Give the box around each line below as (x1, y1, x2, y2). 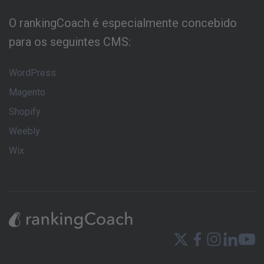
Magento (9, 86, 45, 98)
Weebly (9, 125, 40, 137)
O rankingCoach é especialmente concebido (9, 15, 237, 30)
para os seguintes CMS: (9, 34, 131, 49)
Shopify (9, 105, 41, 117)
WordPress (9, 67, 56, 78)
